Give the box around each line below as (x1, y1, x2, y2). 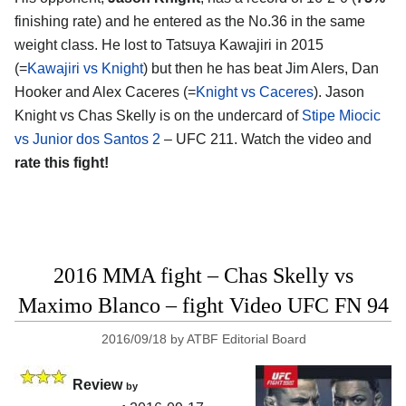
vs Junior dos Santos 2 (14, 131, 160, 148)
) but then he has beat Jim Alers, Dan (143, 61, 379, 77)
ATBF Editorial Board (187, 332, 307, 347)
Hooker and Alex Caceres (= (14, 84, 196, 101)
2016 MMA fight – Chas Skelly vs (53, 264, 353, 288)
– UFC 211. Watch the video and (160, 131, 372, 148)
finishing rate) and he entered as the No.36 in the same (14, 14, 365, 30)
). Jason (314, 84, 364, 101)
